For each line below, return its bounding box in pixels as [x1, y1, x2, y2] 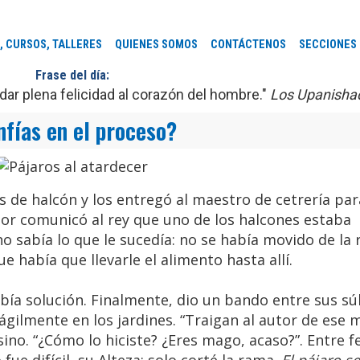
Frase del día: [35, 67, 109, 84]
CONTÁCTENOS [211, 38, 287, 52]
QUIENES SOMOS [115, 38, 198, 52]
